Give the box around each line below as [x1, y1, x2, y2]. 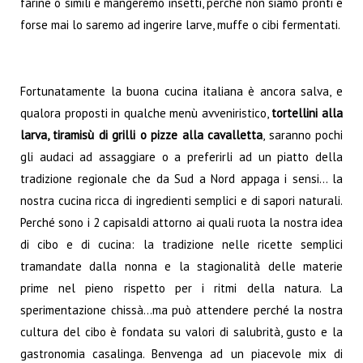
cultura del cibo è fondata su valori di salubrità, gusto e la [20, 324, 343, 340]
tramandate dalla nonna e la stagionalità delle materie [20, 258, 343, 275]
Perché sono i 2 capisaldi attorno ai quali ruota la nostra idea [20, 215, 343, 231]
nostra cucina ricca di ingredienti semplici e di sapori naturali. [20, 193, 343, 209]
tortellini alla [271, 105, 344, 122]
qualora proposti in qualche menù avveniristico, [20, 105, 272, 122]
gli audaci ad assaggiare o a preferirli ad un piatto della [20, 149, 343, 165]
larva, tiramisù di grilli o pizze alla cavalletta [20, 127, 263, 143]
